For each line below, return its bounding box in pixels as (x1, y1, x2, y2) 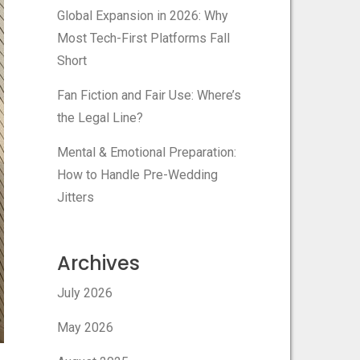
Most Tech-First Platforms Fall (56, 30, 230, 46)
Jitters (56, 189, 94, 205)
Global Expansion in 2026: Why (56, 7, 228, 23)
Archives (56, 249, 140, 276)
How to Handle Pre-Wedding (56, 166, 218, 182)
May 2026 (56, 319, 113, 335)
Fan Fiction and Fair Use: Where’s (56, 87, 241, 103)
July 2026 (56, 284, 112, 301)
